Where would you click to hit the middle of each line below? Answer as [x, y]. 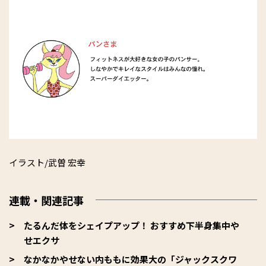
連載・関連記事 [46, 200]
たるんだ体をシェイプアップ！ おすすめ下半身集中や [132, 225]
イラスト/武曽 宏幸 [47, 162]
